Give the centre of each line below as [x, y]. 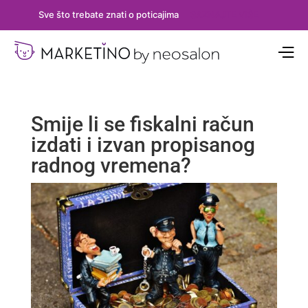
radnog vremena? [111, 165]
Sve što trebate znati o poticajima [109, 15]
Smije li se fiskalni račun [142, 124]
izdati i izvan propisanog [143, 144]
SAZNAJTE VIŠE [224, 15]
